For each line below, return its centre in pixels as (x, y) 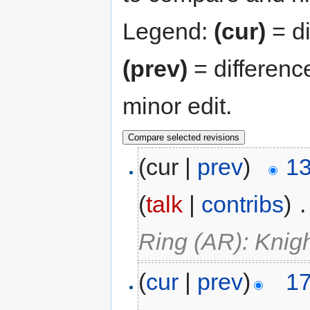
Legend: (168, 31)
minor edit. (177, 106)
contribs (243, 204)
